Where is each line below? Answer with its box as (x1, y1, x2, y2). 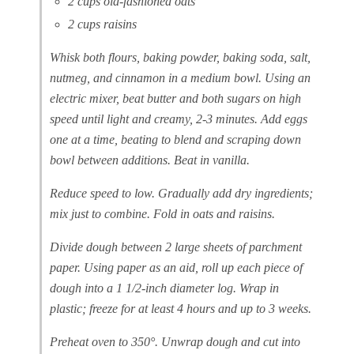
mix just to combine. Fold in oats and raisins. (50, 207, 275, 221)
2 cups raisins (67, 17, 137, 32)
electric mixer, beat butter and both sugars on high (50, 92, 301, 106)
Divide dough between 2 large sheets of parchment (50, 240, 302, 254)
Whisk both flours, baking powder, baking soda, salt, (50, 51, 311, 65)
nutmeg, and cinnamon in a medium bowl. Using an (50, 71, 311, 85)
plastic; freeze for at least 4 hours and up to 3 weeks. (50, 302, 311, 316)
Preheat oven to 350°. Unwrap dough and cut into (50, 335, 300, 349)
